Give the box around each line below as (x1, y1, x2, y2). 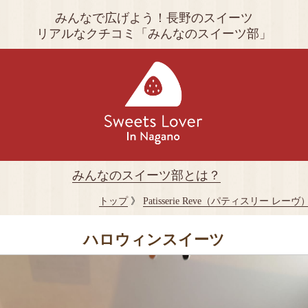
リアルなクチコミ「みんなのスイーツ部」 (36, 27, 272, 41)
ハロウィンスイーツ (83, 231, 225, 248)
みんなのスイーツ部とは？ (71, 168, 221, 182)
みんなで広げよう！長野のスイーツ (55, 11, 253, 25)
